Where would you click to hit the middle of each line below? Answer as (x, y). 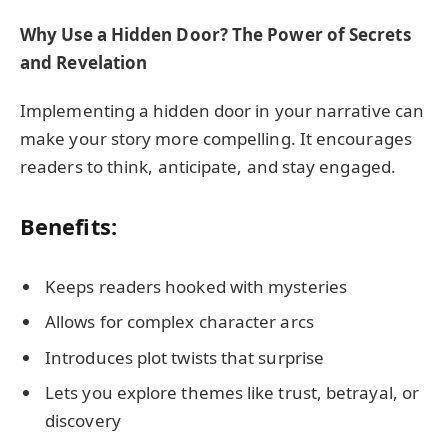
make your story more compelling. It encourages (216, 139)
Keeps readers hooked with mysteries (196, 286)
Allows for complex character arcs (179, 322)
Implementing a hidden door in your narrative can (222, 111)
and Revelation (84, 62)
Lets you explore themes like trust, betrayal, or (232, 393)
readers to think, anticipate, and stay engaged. (208, 167)
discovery (83, 421)
